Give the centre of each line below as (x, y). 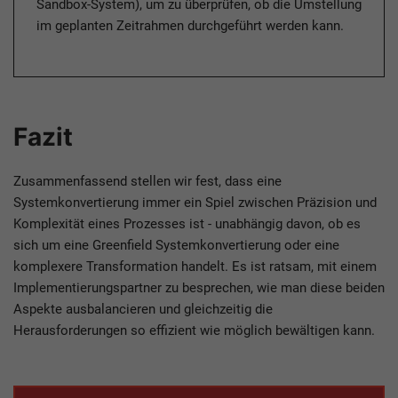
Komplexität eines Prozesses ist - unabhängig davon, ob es (187, 224)
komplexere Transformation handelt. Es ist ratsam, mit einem (195, 267)
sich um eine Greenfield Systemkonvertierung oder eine (176, 246)
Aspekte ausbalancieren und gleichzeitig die (143, 310)
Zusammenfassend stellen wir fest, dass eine (147, 182)
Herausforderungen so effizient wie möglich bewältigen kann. (194, 331)
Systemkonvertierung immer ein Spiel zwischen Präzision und (195, 203)
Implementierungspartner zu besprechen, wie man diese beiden (199, 288)
